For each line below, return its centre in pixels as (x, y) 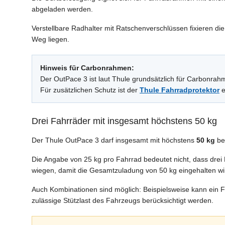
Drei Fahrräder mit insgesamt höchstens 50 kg (124, 121)
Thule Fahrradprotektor (180, 90)
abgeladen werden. (62, 9)
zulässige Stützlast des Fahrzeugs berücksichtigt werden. (123, 201)
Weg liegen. (50, 39)
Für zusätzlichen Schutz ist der (90, 90)
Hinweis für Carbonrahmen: (87, 68)
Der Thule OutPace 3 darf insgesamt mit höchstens (114, 140)
